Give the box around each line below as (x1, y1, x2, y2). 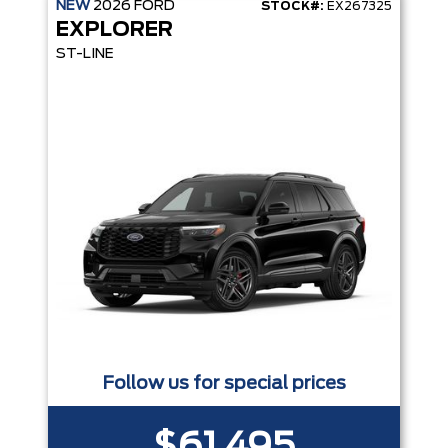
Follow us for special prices (102, 375, 346, 394)
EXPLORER (56, 20, 173, 41)
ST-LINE (56, 47, 114, 62)
